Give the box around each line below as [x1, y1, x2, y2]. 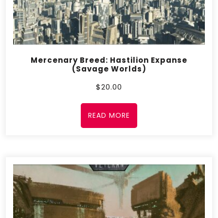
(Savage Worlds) [72, 63, 146, 74]
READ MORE [88, 110, 130, 120]
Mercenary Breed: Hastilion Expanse [31, 54, 187, 65]
